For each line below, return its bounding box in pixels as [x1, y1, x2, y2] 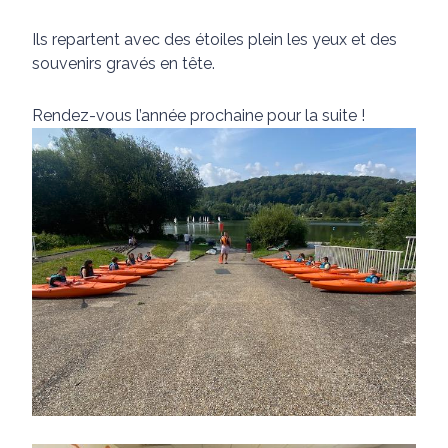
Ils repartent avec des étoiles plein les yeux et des [32, 30, 397, 49]
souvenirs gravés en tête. [32, 54, 215, 73]
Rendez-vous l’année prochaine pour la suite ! [32, 106, 365, 125]
